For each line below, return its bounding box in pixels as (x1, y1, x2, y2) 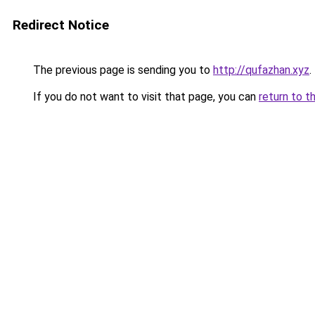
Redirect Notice (13, 17, 109, 33)
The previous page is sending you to (30, 63, 213, 77)
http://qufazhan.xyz (213, 63, 309, 77)
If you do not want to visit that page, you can (30, 90, 259, 103)
